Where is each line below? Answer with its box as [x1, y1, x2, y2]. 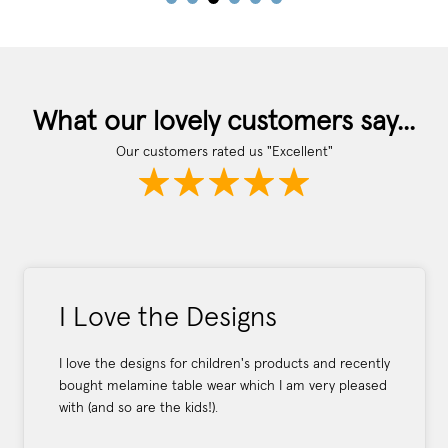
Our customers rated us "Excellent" [115, 144, 333, 159]
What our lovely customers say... [33, 107, 415, 136]
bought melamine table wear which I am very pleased [59, 378, 387, 393]
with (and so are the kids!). [59, 400, 218, 415]
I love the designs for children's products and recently [59, 356, 390, 371]
